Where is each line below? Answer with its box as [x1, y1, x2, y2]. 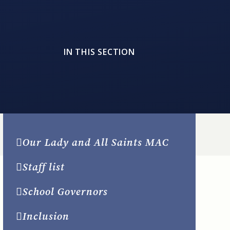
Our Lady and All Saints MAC [22, 135, 169, 149]
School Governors [22, 184, 108, 199]
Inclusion [22, 209, 69, 223]
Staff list [22, 160, 65, 174]
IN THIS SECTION [63, 46, 135, 58]
